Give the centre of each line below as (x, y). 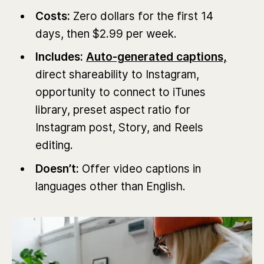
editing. (54, 146)
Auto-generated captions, (156, 57)
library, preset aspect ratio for (113, 110)
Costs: (54, 16)
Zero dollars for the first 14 (143, 16)
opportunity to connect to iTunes (120, 93)
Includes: (59, 57)
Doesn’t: (58, 169)
